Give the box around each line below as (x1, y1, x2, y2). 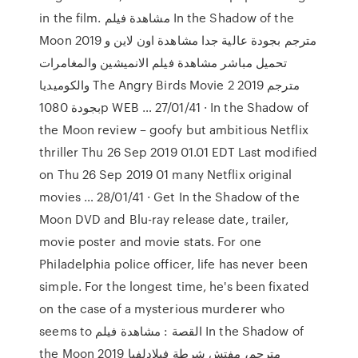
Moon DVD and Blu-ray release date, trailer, (39, 210, 289, 228)
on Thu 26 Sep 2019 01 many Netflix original (39, 165, 292, 183)
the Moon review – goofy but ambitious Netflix (39, 121, 308, 138)
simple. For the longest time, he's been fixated (39, 277, 309, 295)
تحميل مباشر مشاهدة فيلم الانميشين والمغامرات (39, 54, 288, 71)
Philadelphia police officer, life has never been (39, 255, 308, 272)
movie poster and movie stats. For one (39, 233, 261, 250)
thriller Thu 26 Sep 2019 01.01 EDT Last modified (39, 143, 318, 161)
